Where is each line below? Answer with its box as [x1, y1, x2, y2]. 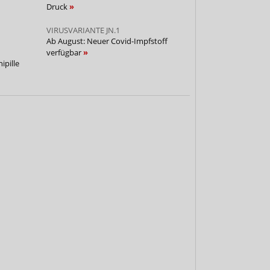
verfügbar [46, 46, 83, 58]
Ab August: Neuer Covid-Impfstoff [46, 35, 168, 46]
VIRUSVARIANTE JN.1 [46, 24, 120, 36]
